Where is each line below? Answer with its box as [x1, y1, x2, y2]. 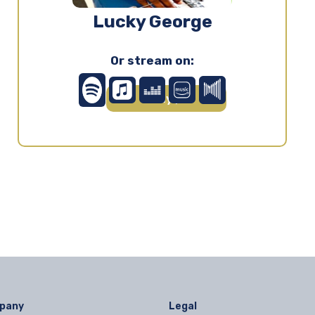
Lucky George [92, 11, 212, 32]
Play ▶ [147, 91, 186, 105]
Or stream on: [110, 53, 194, 67]
